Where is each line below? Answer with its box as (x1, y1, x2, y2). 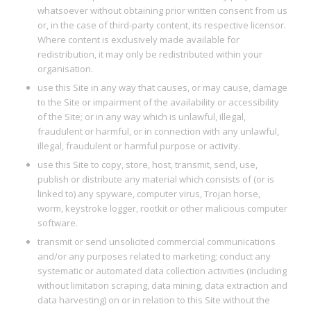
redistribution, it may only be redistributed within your (37, 48, 262, 61)
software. (37, 217, 78, 230)
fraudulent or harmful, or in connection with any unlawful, (37, 125, 279, 138)
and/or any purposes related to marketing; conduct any (37, 250, 271, 263)
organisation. (37, 62, 93, 76)
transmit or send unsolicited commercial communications (37, 235, 276, 249)
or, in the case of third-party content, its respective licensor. (37, 19, 286, 32)
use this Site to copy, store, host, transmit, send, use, (37, 158, 258, 171)
